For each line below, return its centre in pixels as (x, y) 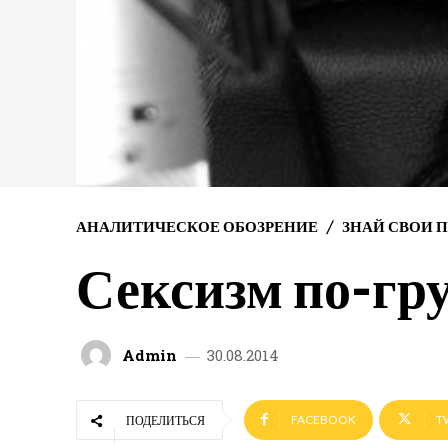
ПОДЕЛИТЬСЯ (165, 420)
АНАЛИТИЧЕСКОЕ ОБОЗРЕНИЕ (197, 226)
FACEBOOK (323, 419)
